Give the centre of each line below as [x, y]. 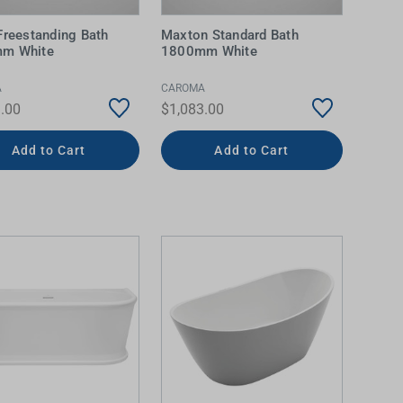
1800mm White [209, 51]
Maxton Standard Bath [229, 35]
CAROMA [183, 88]
